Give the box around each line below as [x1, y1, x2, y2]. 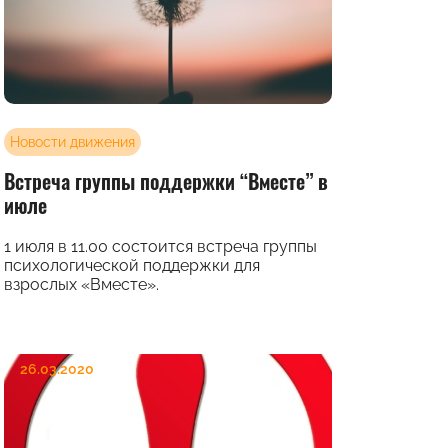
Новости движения [10, 134, 135, 151]
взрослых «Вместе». [4, 275, 159, 295]
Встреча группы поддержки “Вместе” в [4, 166, 328, 197]
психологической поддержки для [4, 256, 260, 276]
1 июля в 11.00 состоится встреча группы [4, 237, 317, 257]
